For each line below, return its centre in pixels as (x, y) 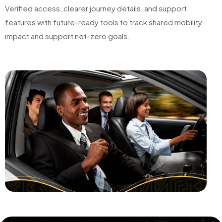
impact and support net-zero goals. (67, 36)
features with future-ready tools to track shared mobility (104, 22)
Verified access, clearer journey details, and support (96, 8)
